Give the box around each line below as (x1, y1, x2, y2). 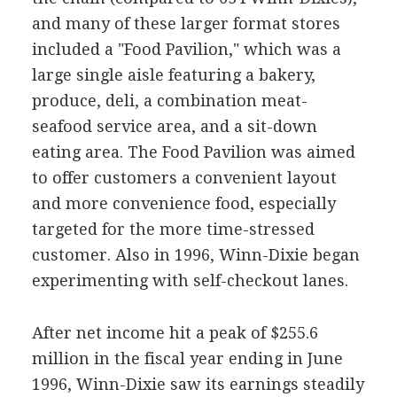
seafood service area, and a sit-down (31, 116, 317, 136)
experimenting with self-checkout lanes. (31, 270, 348, 290)
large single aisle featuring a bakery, (31, 65, 315, 84)
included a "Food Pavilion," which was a (31, 39, 341, 58)
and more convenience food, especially (31, 193, 336, 213)
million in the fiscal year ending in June (31, 348, 343, 368)
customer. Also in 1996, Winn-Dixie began (31, 245, 360, 264)
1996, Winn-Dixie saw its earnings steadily (31, 374, 364, 393)
